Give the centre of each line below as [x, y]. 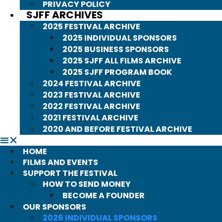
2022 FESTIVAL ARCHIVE [91, 106]
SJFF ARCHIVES [65, 15]
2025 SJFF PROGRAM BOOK [117, 72]
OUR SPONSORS [55, 207]
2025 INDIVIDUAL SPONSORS [120, 38]
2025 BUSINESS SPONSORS [116, 49]
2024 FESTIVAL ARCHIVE [92, 83]
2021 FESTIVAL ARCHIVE [90, 118]
